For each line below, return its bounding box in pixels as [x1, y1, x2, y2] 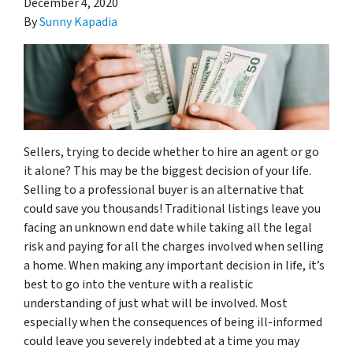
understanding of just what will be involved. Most [24, 294, 288, 312]
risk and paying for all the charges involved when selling [24, 237, 324, 255]
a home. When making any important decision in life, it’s [24, 256, 325, 274]
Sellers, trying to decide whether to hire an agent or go [24, 143, 319, 161]
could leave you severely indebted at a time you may [24, 332, 299, 350]
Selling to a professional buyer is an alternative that [24, 180, 304, 199]
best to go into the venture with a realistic [24, 275, 253, 293]
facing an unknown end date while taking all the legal [24, 218, 312, 236]
